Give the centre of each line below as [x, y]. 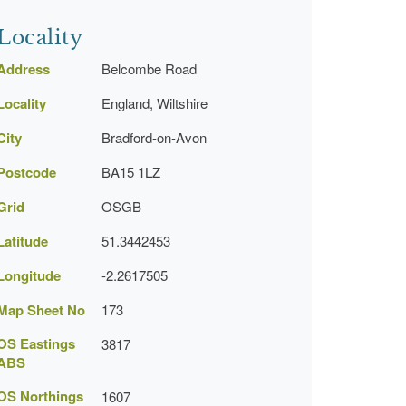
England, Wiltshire [155, 103]
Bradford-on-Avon [154, 137]
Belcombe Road [149, 68]
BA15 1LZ [131, 172]
